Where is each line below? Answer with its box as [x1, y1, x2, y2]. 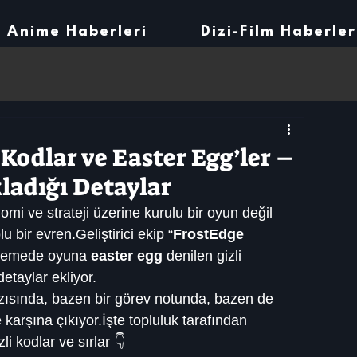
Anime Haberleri [7, 25, 148, 39]
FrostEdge [173, 226, 248, 242]
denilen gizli [163, 248, 245, 264]
